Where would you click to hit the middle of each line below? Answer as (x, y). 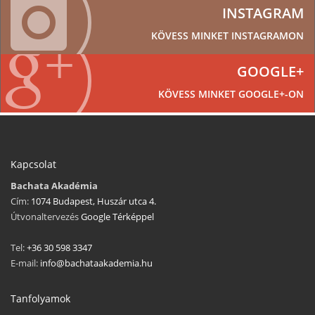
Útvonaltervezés (45, 217)
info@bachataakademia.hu (96, 263)
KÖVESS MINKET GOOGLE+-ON (231, 94)
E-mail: (25, 263)
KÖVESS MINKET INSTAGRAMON (227, 36)
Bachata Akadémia (54, 186)
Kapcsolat (33, 165)
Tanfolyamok (40, 299)
